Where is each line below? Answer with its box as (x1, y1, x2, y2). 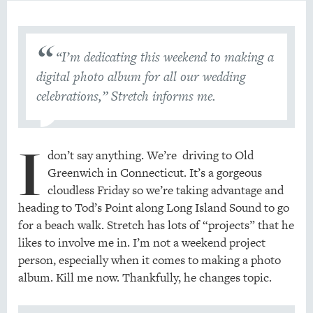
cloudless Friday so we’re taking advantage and (47, 181, 284, 198)
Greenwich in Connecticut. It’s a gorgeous (47, 163, 262, 181)
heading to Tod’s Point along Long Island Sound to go (17, 198, 289, 216)
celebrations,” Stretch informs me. (36, 86, 216, 105)
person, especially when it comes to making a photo (17, 251, 281, 268)
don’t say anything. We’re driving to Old (47, 146, 254, 163)
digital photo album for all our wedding (36, 66, 246, 86)
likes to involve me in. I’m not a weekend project (17, 233, 265, 251)
